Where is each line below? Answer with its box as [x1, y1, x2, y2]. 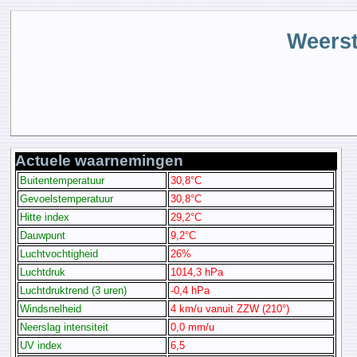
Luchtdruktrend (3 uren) [20, 284, 127, 296]
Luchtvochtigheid [20, 247, 99, 260]
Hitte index [20, 210, 70, 223]
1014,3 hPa [171, 265, 224, 278]
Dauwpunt [20, 229, 66, 241]
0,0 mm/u [171, 320, 215, 333]
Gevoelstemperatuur [20, 192, 114, 205]
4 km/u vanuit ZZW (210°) [171, 302, 290, 315]
